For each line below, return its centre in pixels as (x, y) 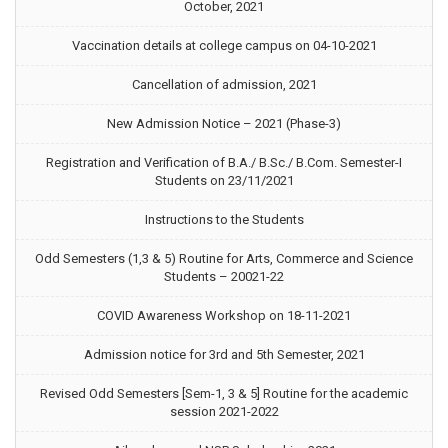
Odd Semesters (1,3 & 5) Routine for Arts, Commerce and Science (224, 258)
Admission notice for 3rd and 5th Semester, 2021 (224, 354)
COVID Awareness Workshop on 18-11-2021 (224, 315)
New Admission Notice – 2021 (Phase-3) (224, 123)
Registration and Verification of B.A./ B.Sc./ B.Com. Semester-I (224, 162)
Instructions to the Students (224, 219)
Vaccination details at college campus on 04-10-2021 (224, 45)
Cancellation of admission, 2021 (224, 84)
